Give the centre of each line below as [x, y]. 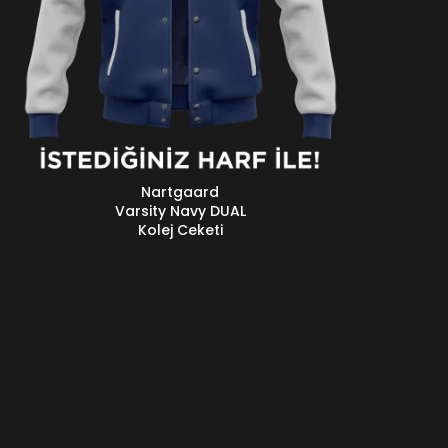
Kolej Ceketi [180, 230]
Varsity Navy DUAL [180, 211]
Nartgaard [180, 192]
